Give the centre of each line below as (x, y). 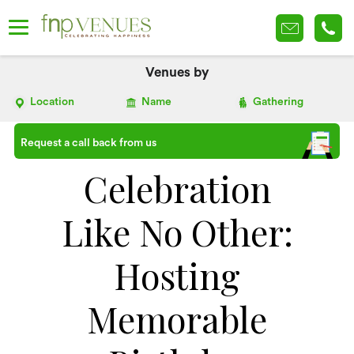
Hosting (177, 275)
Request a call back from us (88, 143)
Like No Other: (177, 232)
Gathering (279, 102)
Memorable (177, 318)
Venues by (177, 72)
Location (52, 102)
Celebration (177, 188)
